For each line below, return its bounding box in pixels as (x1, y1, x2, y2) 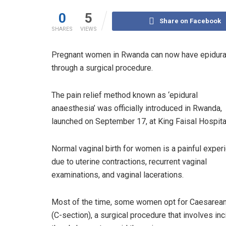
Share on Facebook (159, 17, 221, 25)
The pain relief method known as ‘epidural (51, 90, 198, 100)
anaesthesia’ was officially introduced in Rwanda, (51, 103, 222, 113)
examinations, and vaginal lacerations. (51, 169, 184, 180)
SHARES (51, 25, 73, 32)
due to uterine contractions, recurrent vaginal (51, 156, 207, 166)
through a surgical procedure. (51, 63, 153, 73)
